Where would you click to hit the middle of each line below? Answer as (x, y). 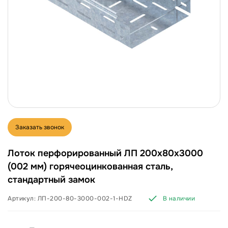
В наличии (179, 198)
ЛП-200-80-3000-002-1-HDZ (85, 198)
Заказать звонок (40, 127)
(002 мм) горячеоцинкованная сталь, (90, 166)
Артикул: (23, 198)
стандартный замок (51, 180)
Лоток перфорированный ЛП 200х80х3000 (105, 153)
